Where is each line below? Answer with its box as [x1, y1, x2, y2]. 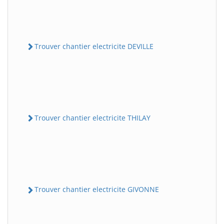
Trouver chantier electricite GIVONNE [34, 184, 159, 194]
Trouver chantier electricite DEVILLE [34, 41, 153, 51]
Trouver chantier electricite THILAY [34, 113, 150, 123]
